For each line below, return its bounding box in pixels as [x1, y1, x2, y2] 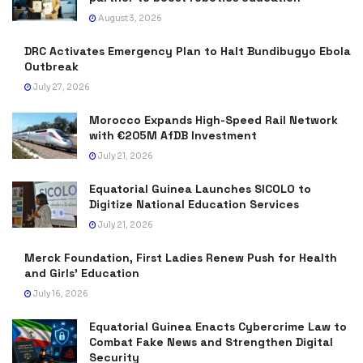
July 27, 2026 [32, 81, 90, 92]
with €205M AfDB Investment [89, 127, 257, 143]
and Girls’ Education [24, 265, 139, 280]
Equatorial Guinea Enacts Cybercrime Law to [89, 318, 347, 334]
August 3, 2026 [96, 12, 162, 23]
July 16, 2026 [32, 288, 88, 299]
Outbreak [24, 58, 79, 74]
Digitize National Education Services [89, 196, 299, 211]
